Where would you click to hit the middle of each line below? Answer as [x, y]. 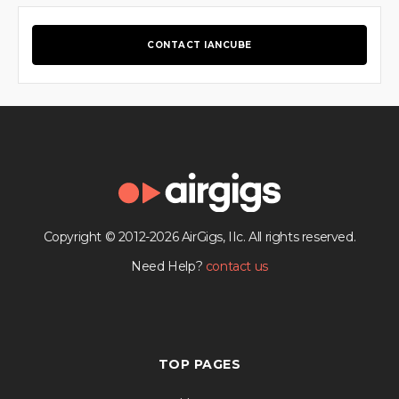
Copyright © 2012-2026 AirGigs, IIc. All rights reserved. [199, 237]
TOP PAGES [199, 365]
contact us [236, 267]
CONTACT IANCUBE [199, 45]
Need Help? [168, 267]
